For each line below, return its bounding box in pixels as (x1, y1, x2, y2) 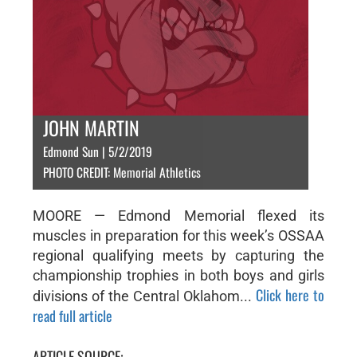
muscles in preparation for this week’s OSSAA (32, 227, 325, 244)
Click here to (256, 284, 325, 305)
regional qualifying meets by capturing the (32, 247, 325, 264)
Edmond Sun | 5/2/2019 (42, 142, 152, 161)
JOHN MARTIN (42, 113, 139, 142)
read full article (32, 305, 112, 326)
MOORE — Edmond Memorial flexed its (32, 207, 325, 224)
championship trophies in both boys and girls (32, 267, 325, 284)
